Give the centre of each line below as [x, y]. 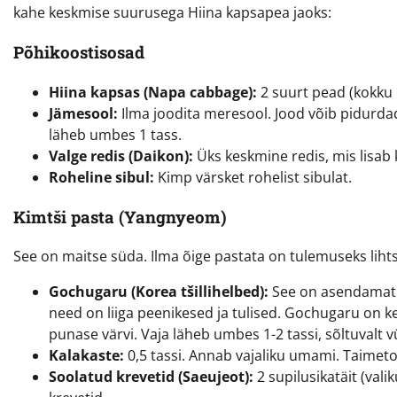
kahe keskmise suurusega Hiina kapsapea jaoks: [172, 13]
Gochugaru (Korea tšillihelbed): [159, 292]
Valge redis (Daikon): [121, 156]
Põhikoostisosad [79, 52]
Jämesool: [83, 113]
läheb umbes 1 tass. [115, 134]
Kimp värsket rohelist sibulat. [253, 177]
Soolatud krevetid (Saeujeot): [151, 377]
